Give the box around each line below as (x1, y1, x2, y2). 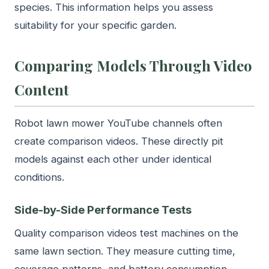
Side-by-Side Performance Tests (14, 202, 192, 216)
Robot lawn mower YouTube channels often (14, 116, 222, 129)
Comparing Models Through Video (14, 56, 252, 76)
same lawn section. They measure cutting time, (14, 244, 235, 257)
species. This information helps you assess (14, 1, 213, 14)
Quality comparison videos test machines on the (14, 226, 238, 239)
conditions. (14, 171, 64, 183)
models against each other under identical (14, 153, 211, 165)
